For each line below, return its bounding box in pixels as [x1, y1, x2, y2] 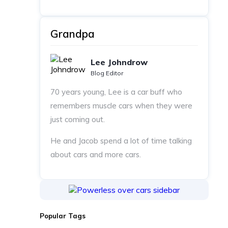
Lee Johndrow [90, 57, 148, 68]
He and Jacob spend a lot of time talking [50, 136, 192, 146]
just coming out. [50, 115, 105, 125]
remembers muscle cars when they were [50, 101, 192, 111]
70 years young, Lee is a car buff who [50, 87, 182, 97]
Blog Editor [90, 69, 123, 77]
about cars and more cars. [50, 150, 141, 160]
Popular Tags [39, 211, 85, 220]
